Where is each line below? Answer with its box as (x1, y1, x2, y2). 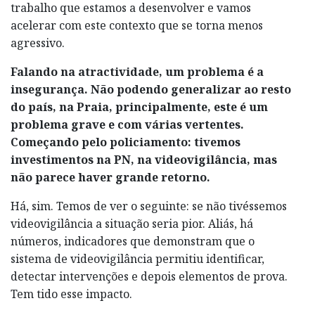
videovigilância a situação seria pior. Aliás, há (11, 215, 253, 231)
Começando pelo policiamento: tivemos (11, 134, 240, 150)
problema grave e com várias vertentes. (11, 116, 244, 132)
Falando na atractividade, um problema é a (11, 63, 264, 79)
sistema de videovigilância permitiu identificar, (11, 250, 264, 266)
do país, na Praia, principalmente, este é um (11, 98, 268, 115)
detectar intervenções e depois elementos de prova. (11, 268, 288, 284)
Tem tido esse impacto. (11, 285, 132, 302)
